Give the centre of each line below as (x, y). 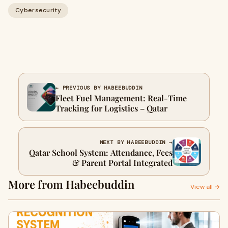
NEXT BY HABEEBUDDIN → (136, 142)
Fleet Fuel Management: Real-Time (121, 98)
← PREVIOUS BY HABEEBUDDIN (99, 88)
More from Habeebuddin (71, 184)
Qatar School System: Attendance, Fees (101, 152)
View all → (205, 187)
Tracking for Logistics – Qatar (111, 108)
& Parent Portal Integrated (122, 163)
